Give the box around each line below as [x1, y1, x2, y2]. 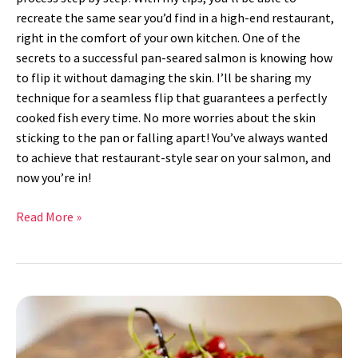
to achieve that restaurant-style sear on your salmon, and [16, 149, 331, 166]
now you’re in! [16, 169, 91, 186]
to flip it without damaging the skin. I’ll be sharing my [16, 70, 311, 86]
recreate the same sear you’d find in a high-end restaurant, [16, 10, 334, 26]
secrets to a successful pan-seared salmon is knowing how [16, 50, 332, 66]
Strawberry [15, 296, 76, 313]
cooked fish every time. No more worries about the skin [16, 109, 316, 126]
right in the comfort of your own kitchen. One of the [16, 30, 300, 46]
